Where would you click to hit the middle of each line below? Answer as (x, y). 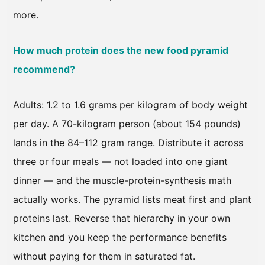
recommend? (44, 70)
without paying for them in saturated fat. (104, 256)
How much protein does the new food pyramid (121, 51)
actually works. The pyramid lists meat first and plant (132, 200)
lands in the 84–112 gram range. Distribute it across (128, 143)
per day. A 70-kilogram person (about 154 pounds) (127, 124)
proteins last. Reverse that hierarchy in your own (122, 219)
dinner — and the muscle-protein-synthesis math (122, 181)
